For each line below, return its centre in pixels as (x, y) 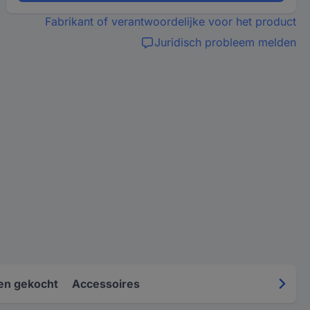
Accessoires (106, 283)
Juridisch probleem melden (225, 42)
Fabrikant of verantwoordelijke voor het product (170, 21)
